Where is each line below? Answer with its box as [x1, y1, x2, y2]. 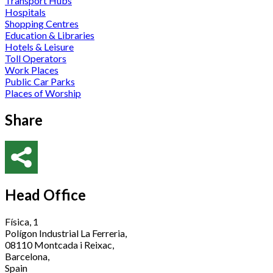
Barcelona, [5, 250, 49, 262]
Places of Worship [5, 87, 81, 99]
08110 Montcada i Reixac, [5, 238, 114, 250]
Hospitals [5, 5, 46, 18]
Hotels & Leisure [5, 40, 74, 52]
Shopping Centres [5, 17, 79, 29]
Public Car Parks [5, 75, 75, 87]
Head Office [5, 185, 86, 204]
